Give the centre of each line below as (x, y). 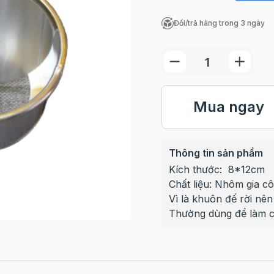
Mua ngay (228, 107)
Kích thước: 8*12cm (217, 169)
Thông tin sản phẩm (216, 153)
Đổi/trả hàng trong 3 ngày (219, 23)
